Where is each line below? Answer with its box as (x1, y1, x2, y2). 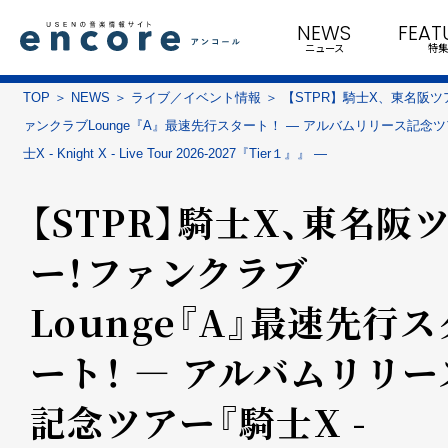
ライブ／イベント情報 (131, 90, 261, 105)
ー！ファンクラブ (30, 246, 309, 297)
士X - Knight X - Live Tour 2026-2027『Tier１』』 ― (23, 146, 327, 161)
